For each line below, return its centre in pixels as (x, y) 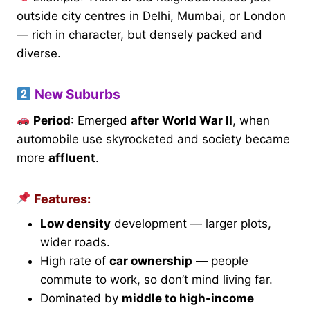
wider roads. (75, 242)
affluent (72, 157)
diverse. (39, 54)
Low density (75, 223)
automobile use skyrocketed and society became (153, 139)
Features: (61, 199)
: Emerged (101, 120)
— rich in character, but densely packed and (139, 35)
